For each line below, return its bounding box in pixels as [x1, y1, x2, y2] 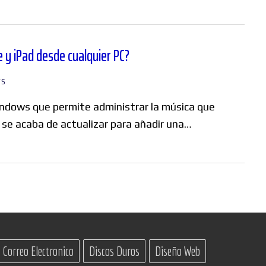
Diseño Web [155, 244, 200, 259]
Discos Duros [89, 244, 140, 259]
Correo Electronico [2, 244, 74, 259]
